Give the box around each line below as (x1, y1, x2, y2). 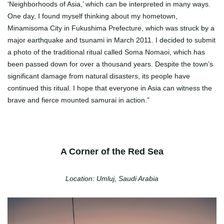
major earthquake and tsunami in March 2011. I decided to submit (7, 36, 215, 44)
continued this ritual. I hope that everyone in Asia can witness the (7, 84, 212, 92)
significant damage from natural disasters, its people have (7, 72, 190, 80)
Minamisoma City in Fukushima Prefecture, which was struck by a (7, 24, 214, 32)
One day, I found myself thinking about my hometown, (7, 12, 177, 20)
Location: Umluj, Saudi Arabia (65, 174, 158, 183)
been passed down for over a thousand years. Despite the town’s (7, 60, 213, 68)
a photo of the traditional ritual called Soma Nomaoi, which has (7, 48, 205, 56)
